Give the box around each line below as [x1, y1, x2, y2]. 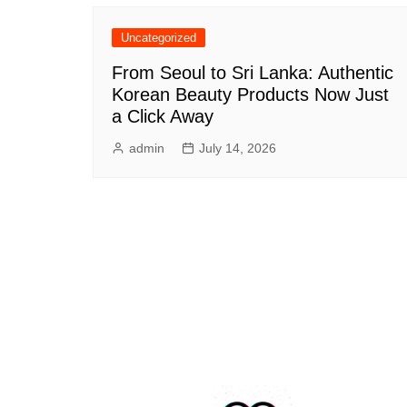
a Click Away [112, 105, 213, 126]
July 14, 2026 [199, 140, 276, 155]
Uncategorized [121, 30, 196, 45]
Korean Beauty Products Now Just [112, 84, 389, 104]
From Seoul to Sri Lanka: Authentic [112, 62, 393, 83]
